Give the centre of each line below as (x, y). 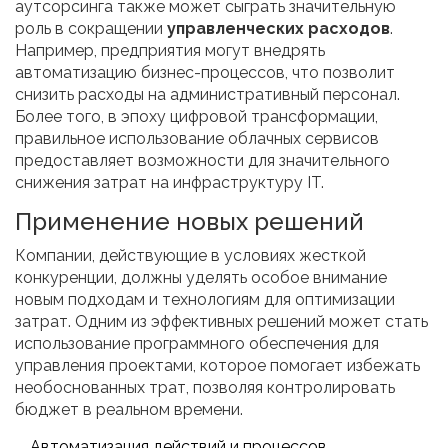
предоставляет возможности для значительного (202, 161)
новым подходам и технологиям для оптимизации (205, 300)
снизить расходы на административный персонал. (207, 95)
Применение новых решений (189, 222)
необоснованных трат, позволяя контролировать (205, 388)
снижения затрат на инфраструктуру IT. (169, 183)
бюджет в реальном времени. (129, 410)
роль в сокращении (91, 29)
